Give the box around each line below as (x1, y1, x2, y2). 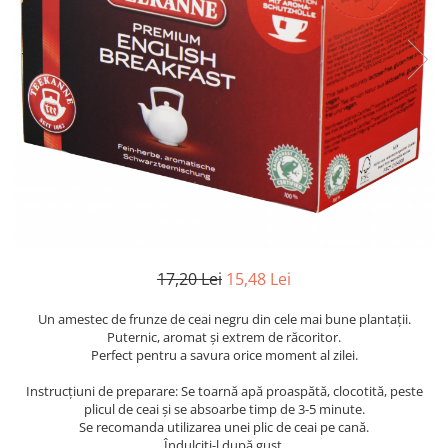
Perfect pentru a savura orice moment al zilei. (90, 346, 358, 364)
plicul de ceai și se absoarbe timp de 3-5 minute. (83, 400, 365, 418)
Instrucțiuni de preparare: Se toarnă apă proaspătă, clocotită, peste (25, 382, 423, 400)
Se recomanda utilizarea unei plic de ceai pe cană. (79, 418, 369, 436)
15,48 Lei (226, 268, 291, 290)
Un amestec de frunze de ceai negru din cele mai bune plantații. (37, 310, 411, 328)
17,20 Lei (157, 268, 222, 290)
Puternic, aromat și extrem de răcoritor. (107, 328, 341, 346)
